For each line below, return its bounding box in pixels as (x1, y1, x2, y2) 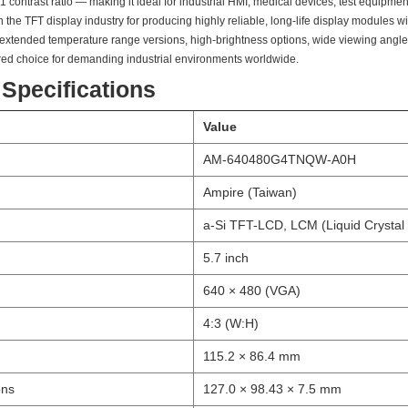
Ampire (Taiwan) (203, 184, 297, 199)
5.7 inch (203, 250, 249, 265)
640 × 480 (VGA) (203, 282, 301, 298)
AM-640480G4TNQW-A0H (203, 151, 356, 167)
